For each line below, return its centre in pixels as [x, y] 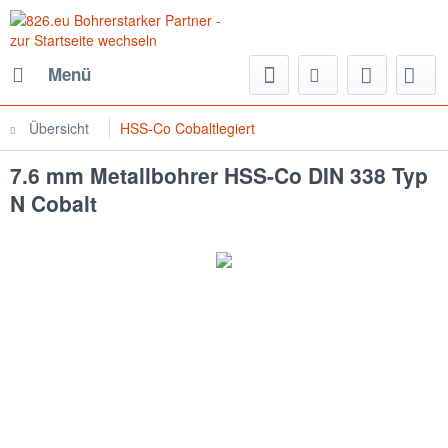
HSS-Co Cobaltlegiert [187, 128]
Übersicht [59, 128]
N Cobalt [53, 203]
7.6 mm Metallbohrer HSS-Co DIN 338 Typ [219, 175]
